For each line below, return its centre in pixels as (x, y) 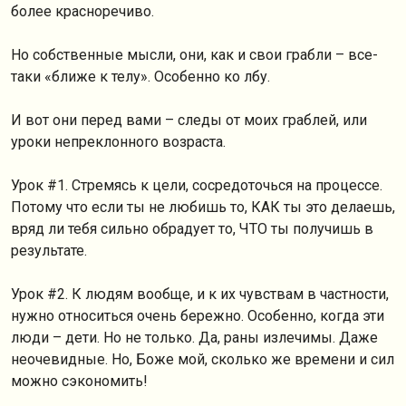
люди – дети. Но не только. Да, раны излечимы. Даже (194, 338)
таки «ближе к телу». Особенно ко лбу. (140, 77)
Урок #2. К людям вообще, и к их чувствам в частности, (200, 294)
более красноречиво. (82, 11)
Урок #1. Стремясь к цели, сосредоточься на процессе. (197, 185)
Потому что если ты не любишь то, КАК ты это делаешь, (203, 207)
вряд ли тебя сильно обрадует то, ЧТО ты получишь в (192, 229)
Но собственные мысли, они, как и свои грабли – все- (194, 55)
